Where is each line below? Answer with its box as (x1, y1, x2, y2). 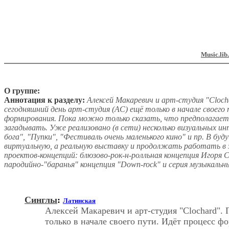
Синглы (25, 194, 57, 205)
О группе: (4, 86, 40, 95)
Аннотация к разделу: (4, 95, 85, 104)
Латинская (63, 196, 96, 204)
